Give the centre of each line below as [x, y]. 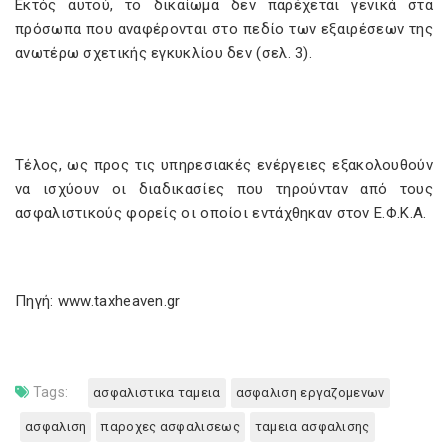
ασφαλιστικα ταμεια [157, 392]
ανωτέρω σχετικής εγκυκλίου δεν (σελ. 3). [164, 53]
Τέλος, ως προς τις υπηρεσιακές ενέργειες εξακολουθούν [224, 165]
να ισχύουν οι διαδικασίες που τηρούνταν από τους [224, 189]
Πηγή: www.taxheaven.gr [98, 301]
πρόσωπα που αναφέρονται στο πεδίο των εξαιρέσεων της [224, 29]
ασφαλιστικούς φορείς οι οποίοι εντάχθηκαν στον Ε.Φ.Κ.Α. [221, 213]
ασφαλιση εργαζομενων [310, 392]
